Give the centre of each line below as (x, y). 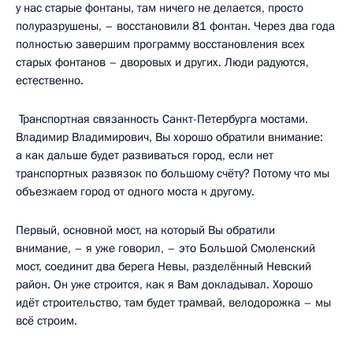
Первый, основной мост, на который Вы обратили (145, 230)
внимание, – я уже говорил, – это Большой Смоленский (165, 248)
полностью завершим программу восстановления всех (160, 44)
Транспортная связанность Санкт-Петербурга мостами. (162, 119)
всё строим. (46, 320)
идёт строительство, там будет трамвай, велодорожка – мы (173, 302)
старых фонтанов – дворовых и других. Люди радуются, (162, 62)
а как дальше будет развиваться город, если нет (145, 155)
